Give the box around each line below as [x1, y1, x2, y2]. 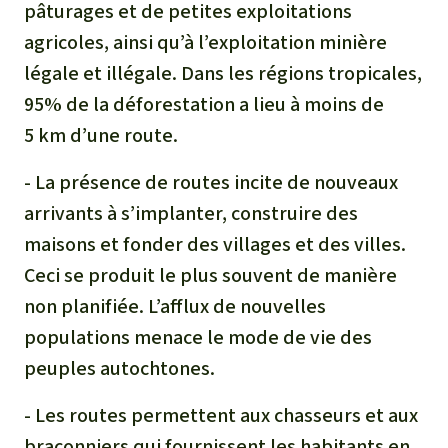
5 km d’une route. [24, 121, 178, 149]
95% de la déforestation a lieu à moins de [24, 90, 384, 118]
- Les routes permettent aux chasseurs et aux [24, 401, 418, 429]
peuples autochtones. [24, 354, 215, 382]
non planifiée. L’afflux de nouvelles [24, 292, 326, 320]
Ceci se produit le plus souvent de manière [24, 261, 397, 289]
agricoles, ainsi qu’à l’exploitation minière [24, 28, 387, 56]
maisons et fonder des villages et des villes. [24, 230, 406, 258]
